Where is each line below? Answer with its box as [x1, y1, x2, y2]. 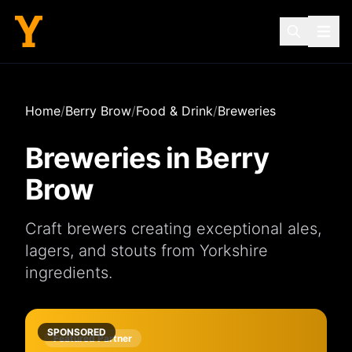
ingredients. [25, 263, 112, 282]
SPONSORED [47, 326, 106, 338]
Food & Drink [136, 103, 213, 119]
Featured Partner [53, 332, 132, 344]
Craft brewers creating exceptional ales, [25, 219, 321, 238]
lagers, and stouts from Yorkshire [25, 241, 268, 260]
